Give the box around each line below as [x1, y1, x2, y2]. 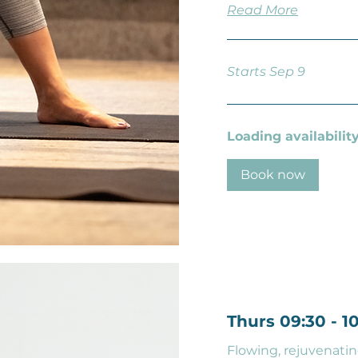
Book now [241, 167, 305, 182]
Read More [227, 2, 298, 18]
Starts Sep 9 [227, 64, 305, 79]
